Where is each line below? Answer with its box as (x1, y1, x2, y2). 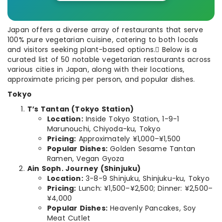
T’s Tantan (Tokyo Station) (27, 104, 134, 114)
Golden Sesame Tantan (108, 144, 196, 154)
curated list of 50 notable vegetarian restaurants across (7, 55, 211, 64)
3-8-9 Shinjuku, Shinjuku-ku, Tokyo (83, 173, 210, 183)
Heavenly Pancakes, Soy (108, 203, 196, 213)
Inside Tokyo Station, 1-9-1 (83, 114, 179, 124)
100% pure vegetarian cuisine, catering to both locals (7, 35, 199, 45)
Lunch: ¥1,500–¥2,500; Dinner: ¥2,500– (76, 183, 213, 193)
